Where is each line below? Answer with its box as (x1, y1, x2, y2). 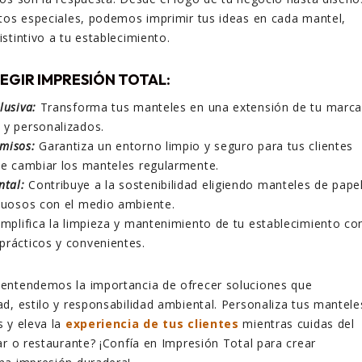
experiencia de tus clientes (65, 316, 239, 332)
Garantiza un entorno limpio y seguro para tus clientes (35, 138, 354, 154)
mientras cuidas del (238, 316, 355, 332)
